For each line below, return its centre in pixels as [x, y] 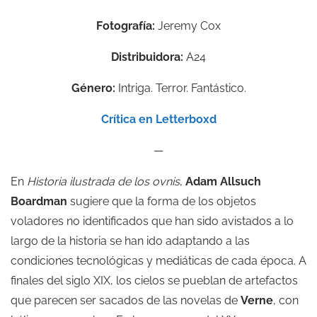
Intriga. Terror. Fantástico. [180, 88]
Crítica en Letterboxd [158, 120]
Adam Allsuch [223, 182]
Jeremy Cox [188, 26]
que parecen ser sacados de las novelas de [126, 301]
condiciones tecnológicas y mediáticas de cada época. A [158, 261]
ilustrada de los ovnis [125, 182]
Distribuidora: [147, 57]
